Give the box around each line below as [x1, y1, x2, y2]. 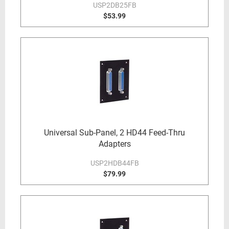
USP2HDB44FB [90, 159, 139, 167]
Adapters [98, 139, 131, 149]
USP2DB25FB [93, 1, 136, 9]
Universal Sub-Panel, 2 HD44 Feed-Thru [44, 128, 185, 138]
